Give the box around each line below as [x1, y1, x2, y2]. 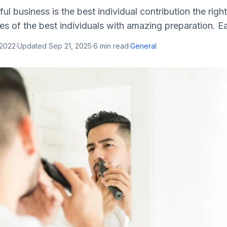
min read [98, 42, 129, 50]
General [130, 42, 157, 50]
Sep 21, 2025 [49, 42, 92, 50]
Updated [17, 42, 49, 50]
